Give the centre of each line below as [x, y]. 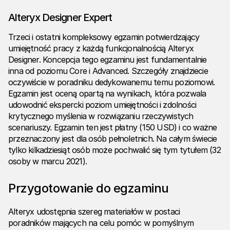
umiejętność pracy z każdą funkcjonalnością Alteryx [101, 49]
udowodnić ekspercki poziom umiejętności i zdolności [102, 105]
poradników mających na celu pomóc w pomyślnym [101, 223]
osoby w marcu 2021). [50, 161]
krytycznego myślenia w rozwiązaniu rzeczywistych [101, 116]
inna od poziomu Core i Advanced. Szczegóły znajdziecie [108, 71]
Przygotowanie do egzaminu [89, 188]
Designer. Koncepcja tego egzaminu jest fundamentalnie [108, 60]
